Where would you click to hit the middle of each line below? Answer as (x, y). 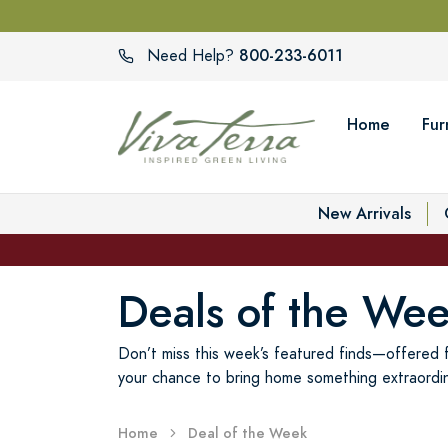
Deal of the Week (247, 434)
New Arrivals (364, 213)
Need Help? (190, 56)
